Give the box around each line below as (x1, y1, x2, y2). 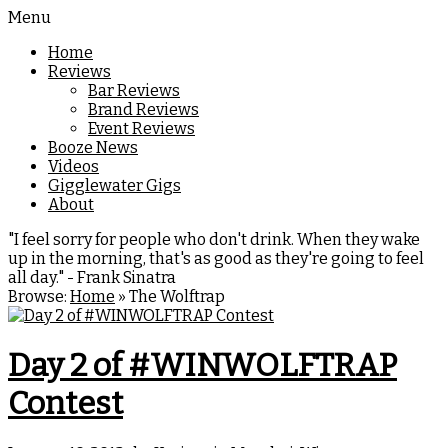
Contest (8, 384, 123, 423)
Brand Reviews (88, 100, 199, 119)
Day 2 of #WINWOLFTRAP (8, 346, 397, 385)
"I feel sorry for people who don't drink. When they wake (8, 230, 420, 249)
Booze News (48, 138, 138, 157)
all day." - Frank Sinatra (8, 268, 176, 287)
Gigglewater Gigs (48, 176, 181, 195)
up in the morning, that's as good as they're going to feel (8, 249, 424, 268)
